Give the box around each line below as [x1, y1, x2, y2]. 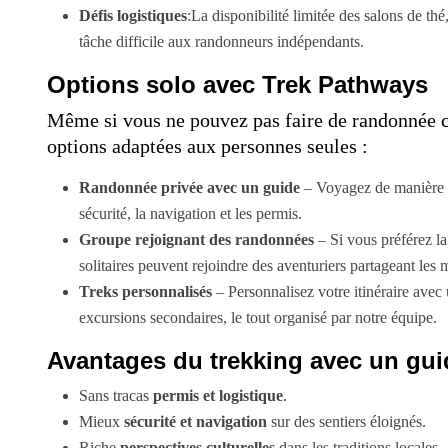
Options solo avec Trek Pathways [47, 70, 428, 98]
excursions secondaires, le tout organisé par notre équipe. [79, 308, 437, 326]
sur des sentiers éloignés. [267, 412, 426, 430]
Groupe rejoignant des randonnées [79, 230, 314, 248]
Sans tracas [79, 386, 153, 404]
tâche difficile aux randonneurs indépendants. [79, 32, 364, 50]
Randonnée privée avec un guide [79, 178, 300, 196]
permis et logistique [153, 386, 283, 404]
